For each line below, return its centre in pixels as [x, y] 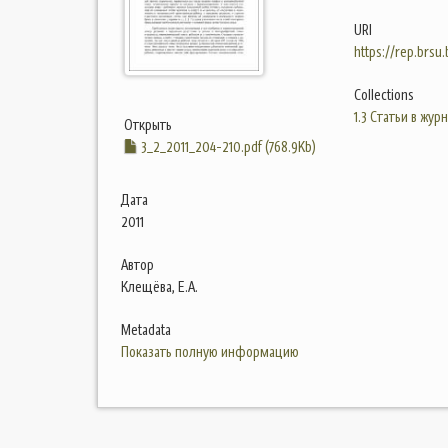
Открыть [148, 125]
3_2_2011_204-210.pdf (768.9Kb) [227, 147]
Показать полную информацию [210, 352]
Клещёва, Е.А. [159, 287]
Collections [383, 95]
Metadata [146, 330]
